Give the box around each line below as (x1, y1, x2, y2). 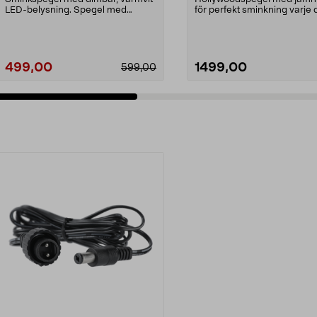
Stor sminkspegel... (195, 16, 277, 25)
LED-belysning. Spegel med (5, 5, 127, 15)
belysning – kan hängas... (5, 16, 116, 25)
